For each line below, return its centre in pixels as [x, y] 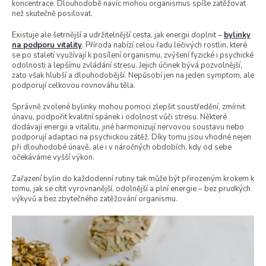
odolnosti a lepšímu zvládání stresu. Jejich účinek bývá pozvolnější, [127, 65]
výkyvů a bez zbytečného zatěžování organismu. [95, 199]
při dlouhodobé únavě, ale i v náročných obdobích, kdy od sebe [122, 147]
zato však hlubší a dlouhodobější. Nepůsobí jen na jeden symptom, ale [133, 75]
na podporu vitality [47, 45]
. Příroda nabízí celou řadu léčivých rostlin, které [164, 45]
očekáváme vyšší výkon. [53, 157]
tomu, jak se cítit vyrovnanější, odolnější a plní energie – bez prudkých [131, 189]
